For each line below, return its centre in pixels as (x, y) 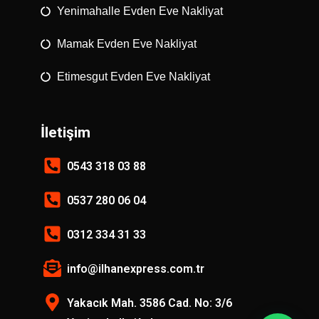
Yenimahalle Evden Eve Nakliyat (140, 11)
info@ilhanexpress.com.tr (135, 268)
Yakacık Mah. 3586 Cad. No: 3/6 (149, 303)
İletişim (66, 132)
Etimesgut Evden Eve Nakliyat (133, 76)
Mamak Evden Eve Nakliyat (126, 43)
